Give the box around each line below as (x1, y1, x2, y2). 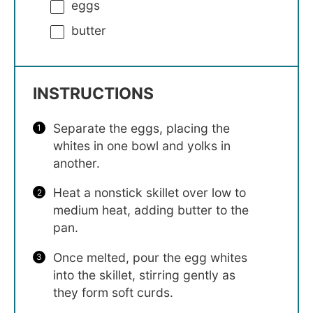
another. (52, 155, 100, 170)
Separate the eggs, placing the (52, 120, 230, 136)
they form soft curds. (52, 284, 173, 300)
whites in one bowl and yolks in (52, 138, 231, 153)
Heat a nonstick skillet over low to (52, 185, 246, 201)
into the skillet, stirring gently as (52, 267, 235, 282)
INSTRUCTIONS (33, 83, 154, 103)
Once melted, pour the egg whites (52, 249, 247, 265)
